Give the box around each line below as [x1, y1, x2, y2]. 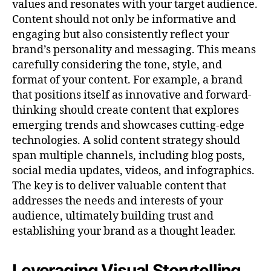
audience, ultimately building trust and [12, 209, 214, 223]
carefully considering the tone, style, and [12, 57, 222, 72]
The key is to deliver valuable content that [12, 178, 226, 193]
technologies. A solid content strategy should [12, 133, 240, 148]
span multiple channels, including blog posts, [12, 148, 245, 163]
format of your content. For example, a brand [12, 73, 243, 87]
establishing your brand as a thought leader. [12, 224, 236, 238]
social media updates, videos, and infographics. [12, 163, 255, 178]
